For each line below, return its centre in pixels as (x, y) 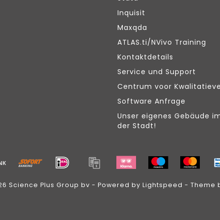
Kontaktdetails (145, 57)
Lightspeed (163, 185)
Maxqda (132, 28)
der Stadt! (137, 126)
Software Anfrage (151, 101)
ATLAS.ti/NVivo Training (162, 42)
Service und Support (157, 72)
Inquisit (131, 13)
